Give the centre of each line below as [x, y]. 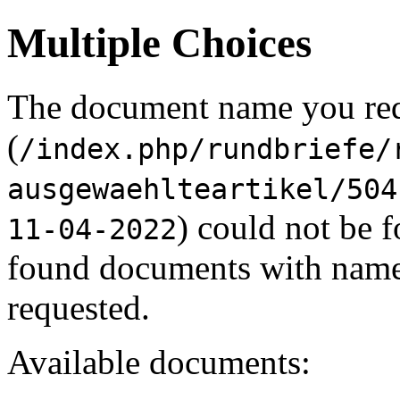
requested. [79, 307]
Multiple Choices [159, 43]
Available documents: [159, 362]
